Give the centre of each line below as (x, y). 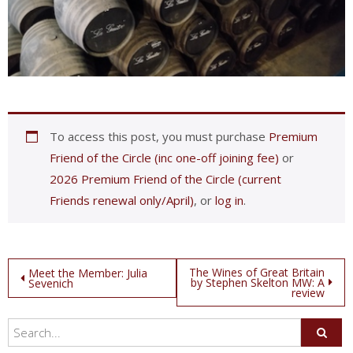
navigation (57, 301)
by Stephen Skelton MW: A (258, 283)
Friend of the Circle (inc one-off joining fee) (164, 158)
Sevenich (51, 284)
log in (229, 201)
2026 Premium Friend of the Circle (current (165, 179)
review (308, 293)
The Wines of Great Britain (257, 273)
